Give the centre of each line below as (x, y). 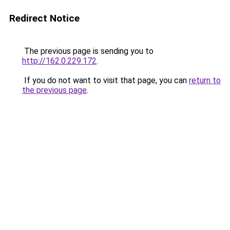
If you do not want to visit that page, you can (106, 80)
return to (205, 80)
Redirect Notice (44, 18)
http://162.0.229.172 (59, 61)
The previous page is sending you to (88, 51)
